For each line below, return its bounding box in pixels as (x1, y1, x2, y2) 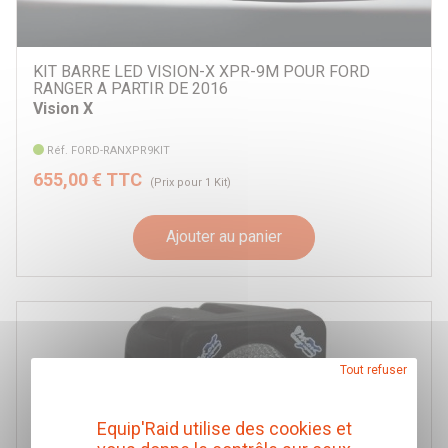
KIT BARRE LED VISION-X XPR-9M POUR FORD (33, 62, 370, 82)
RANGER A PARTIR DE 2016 (33, 79, 228, 99)
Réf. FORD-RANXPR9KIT (47, 143, 171, 157)
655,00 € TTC (33, 168, 142, 190)
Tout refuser (340, 363, 407, 377)
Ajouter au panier (166, 227, 282, 247)
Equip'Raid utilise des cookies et (96, 418, 352, 439)
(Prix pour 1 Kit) (150, 175, 231, 189)
